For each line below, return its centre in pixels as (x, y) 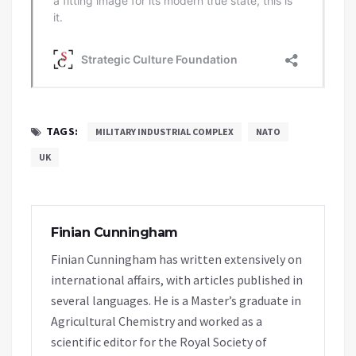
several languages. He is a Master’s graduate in (176, 300)
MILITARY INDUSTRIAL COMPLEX (164, 131)
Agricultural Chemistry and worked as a (157, 321)
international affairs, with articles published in (177, 279)
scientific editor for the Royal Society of (159, 341)
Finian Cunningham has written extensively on (176, 259)
